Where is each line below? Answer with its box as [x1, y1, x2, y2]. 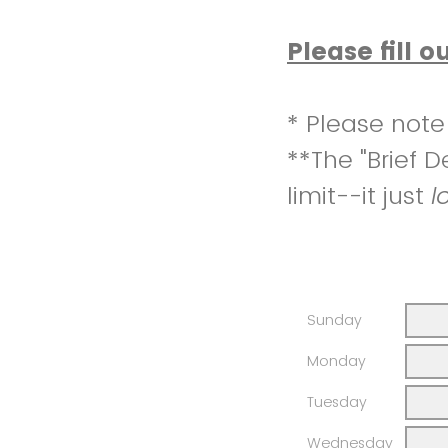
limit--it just [287, 179, 431, 213]
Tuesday [307, 392, 367, 413]
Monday [307, 351, 366, 372]
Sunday [307, 310, 362, 331]
